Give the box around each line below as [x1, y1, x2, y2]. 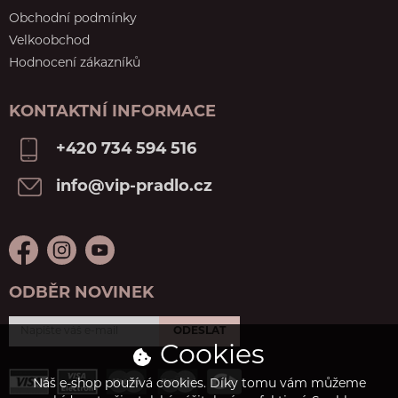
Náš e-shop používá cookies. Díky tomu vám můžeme [32, 378, 366, 391]
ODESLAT [173, 326, 226, 338]
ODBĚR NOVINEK [9, 285, 154, 303]
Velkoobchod [9, 35, 90, 49]
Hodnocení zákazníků [9, 57, 140, 71]
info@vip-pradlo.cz [56, 179, 212, 196]
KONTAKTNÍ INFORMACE [9, 104, 216, 122]
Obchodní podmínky [9, 12, 137, 27]
